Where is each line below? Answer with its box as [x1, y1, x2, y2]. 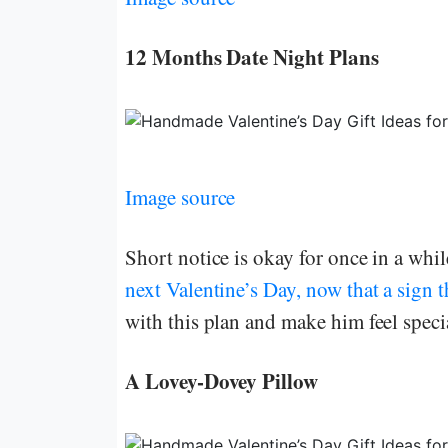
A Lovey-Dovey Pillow [125, 365, 318, 396]
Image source [125, 182, 236, 211]
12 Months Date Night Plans [125, 41, 379, 72]
